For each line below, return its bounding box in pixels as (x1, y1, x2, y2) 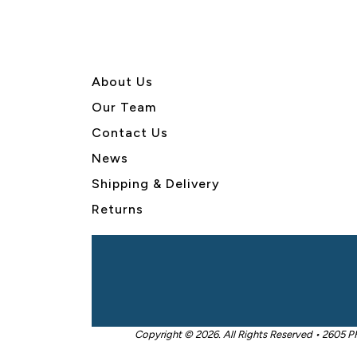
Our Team (92, 99, 156, 115)
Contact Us (92, 124, 168, 140)
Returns (92, 201, 143, 217)
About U (92, 73, 146, 89)
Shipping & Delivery (92, 175, 220, 191)
